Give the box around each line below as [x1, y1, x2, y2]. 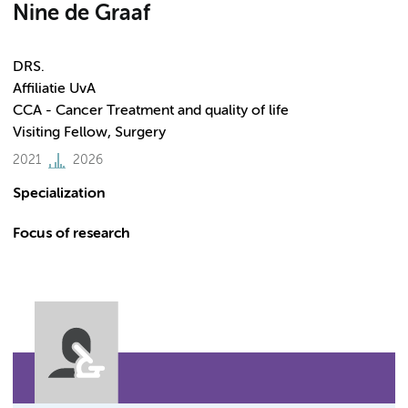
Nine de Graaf [13, 3, 150, 25]
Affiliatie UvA [13, 82, 96, 97]
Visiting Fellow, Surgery [13, 126, 166, 140]
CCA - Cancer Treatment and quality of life [13, 104, 289, 118]
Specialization [13, 187, 106, 201]
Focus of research [13, 227, 130, 241]
